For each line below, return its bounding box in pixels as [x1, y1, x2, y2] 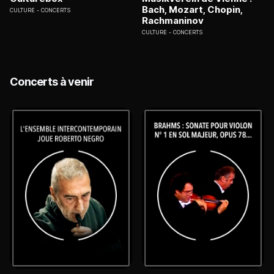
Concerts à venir [10, 75, 94, 89]
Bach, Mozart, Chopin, [142, 4, 243, 16]
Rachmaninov [142, 15, 204, 27]
